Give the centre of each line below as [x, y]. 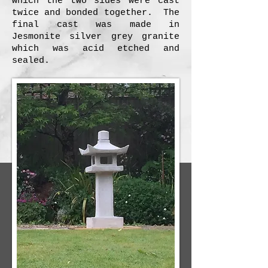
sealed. [33, 61]
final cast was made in [96, 25]
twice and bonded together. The [96, 13]
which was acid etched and [96, 49]
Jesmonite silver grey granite [96, 37]
